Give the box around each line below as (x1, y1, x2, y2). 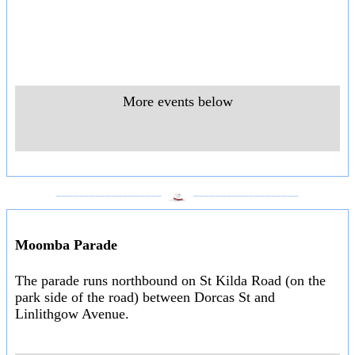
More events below (122, 94, 233, 110)
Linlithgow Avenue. (15, 305, 129, 322)
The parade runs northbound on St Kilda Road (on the (15, 272, 326, 288)
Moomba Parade (15, 236, 117, 253)
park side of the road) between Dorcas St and (15, 288, 275, 305)
